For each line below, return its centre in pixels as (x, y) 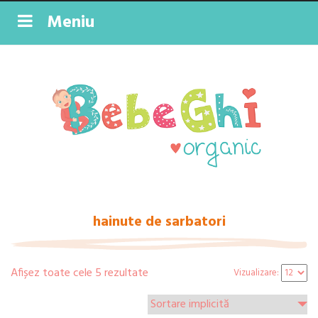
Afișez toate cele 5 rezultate (79, 273)
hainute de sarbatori (159, 222)
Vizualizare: (257, 273)
